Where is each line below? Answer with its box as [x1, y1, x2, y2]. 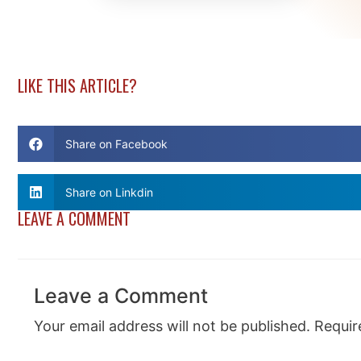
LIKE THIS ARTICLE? [18, 73, 137, 98]
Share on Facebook [64, 136, 168, 151]
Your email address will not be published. [34, 317, 310, 334]
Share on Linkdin [64, 185, 153, 199]
